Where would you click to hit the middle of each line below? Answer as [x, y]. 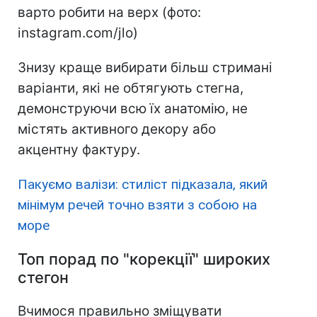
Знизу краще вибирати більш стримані [145, 68]
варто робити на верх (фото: [109, 13]
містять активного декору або [117, 129]
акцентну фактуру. [79, 150]
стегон [43, 278]
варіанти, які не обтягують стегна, [131, 88]
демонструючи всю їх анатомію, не [133, 109]
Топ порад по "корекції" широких [144, 259]
